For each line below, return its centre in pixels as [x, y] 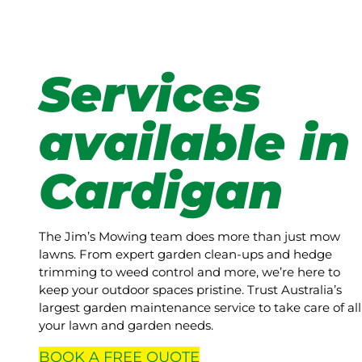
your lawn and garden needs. [126, 326]
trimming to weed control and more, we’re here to [189, 272]
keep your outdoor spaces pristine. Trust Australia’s [190, 290]
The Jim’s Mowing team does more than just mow [189, 237]
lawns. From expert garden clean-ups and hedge [185, 255]
